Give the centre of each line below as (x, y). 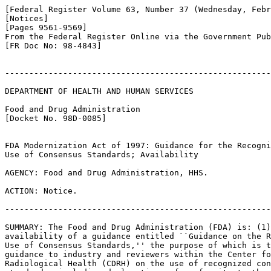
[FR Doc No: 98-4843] (53, 46)
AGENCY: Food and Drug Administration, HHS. (106, 173)
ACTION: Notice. (41, 191)
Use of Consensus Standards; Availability (102, 155)
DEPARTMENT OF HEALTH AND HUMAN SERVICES (99, 91)
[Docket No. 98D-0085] (56, 118)
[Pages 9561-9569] (46, 28)
